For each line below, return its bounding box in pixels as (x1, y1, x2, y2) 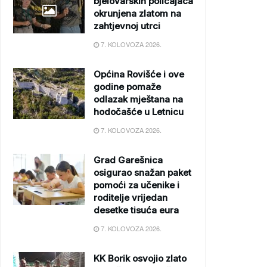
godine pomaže (94, 81, 161, 92)
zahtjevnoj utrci (94, 20, 160, 32)
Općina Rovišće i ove (94, 69, 184, 80)
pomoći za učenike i (94, 179, 179, 191)
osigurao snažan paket (94, 167, 191, 178)
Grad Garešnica (94, 154, 163, 166)
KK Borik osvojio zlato (94, 253, 187, 264)
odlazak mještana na (94, 94, 183, 105)
